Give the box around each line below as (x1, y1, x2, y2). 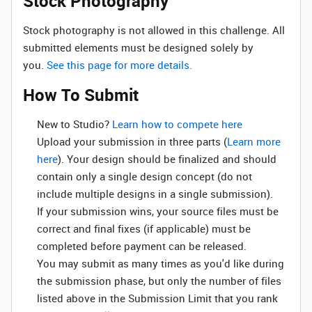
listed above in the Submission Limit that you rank (37, 291, 278, 305)
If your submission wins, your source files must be (37, 204, 279, 218)
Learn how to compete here (112, 117, 242, 131)
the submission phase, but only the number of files (37, 274, 281, 288)
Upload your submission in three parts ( (37, 134, 227, 148)
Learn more (227, 134, 281, 148)
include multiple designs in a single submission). (37, 187, 273, 201)
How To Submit (23, 84, 139, 106)
